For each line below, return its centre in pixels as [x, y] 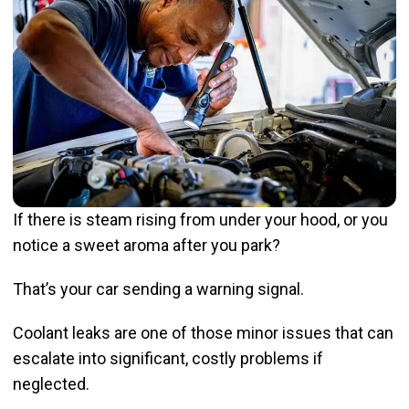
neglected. [53, 384]
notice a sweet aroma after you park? [148, 246]
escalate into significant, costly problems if [168, 359]
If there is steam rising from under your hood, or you [200, 220]
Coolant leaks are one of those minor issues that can [203, 333]
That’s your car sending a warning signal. [160, 289]
